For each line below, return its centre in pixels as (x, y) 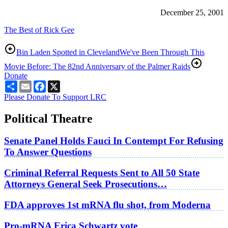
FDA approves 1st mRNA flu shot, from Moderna (107, 205)
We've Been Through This (162, 52)
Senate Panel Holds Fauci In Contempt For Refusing (114, 141)
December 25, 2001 (192, 12)
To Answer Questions (48, 152)
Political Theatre (48, 118)
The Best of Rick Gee (39, 30)
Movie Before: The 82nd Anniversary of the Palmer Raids (97, 66)
